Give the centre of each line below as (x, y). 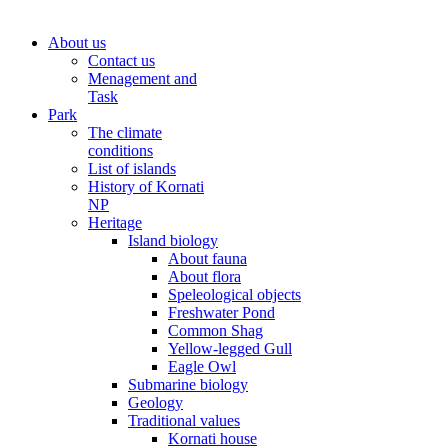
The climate (125, 132)
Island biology (173, 240)
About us (77, 42)
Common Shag (215, 330)
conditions (120, 150)
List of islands (132, 168)
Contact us (121, 60)
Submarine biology (188, 384)
